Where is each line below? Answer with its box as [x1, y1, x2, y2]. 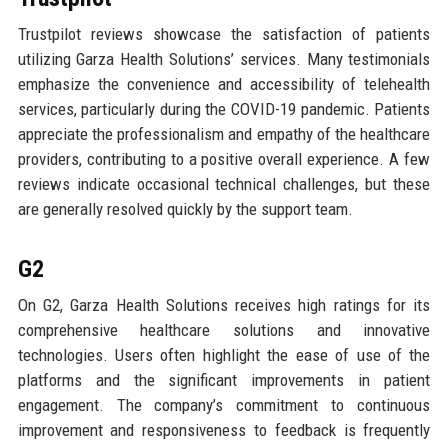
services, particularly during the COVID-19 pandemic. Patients [17, 98, 431, 119]
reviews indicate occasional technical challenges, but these [17, 173, 431, 194]
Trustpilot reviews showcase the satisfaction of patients [17, 23, 431, 44]
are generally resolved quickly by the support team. [17, 198, 353, 219]
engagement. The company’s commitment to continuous [17, 394, 431, 415]
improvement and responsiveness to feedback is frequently [17, 419, 431, 440]
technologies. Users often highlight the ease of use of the [17, 344, 431, 365]
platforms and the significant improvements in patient [17, 369, 431, 390]
